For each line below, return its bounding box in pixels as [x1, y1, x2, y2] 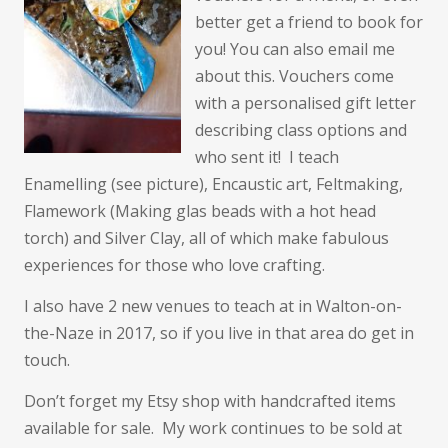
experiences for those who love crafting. [24, 254, 325, 276]
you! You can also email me [195, 38, 395, 60]
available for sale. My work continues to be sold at [24, 417, 402, 439]
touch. [24, 349, 70, 371]
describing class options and [195, 119, 407, 141]
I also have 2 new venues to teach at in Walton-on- [24, 295, 402, 317]
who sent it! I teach [195, 146, 339, 168]
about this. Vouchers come [195, 65, 394, 87]
